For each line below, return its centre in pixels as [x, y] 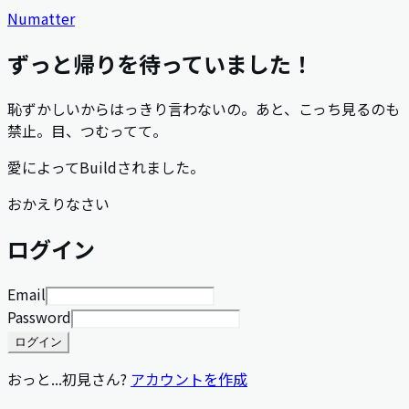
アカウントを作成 [189, 378]
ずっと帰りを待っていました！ [160, 63]
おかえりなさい [58, 203]
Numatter [41, 18]
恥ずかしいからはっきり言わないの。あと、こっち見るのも [204, 108]
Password [39, 316]
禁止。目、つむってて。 [87, 130]
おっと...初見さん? [67, 378]
